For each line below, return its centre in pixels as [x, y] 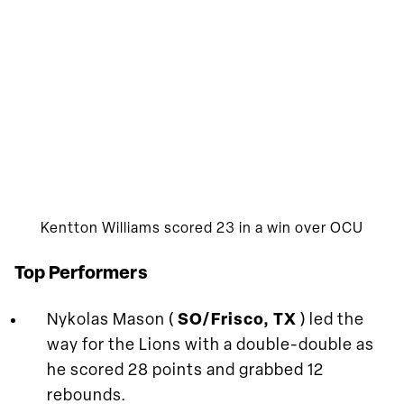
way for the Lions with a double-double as [211, 345]
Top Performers [81, 274]
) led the [332, 320]
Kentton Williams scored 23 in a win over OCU [202, 229]
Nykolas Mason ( [112, 320]
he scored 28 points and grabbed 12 [185, 371]
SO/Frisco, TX [239, 320]
